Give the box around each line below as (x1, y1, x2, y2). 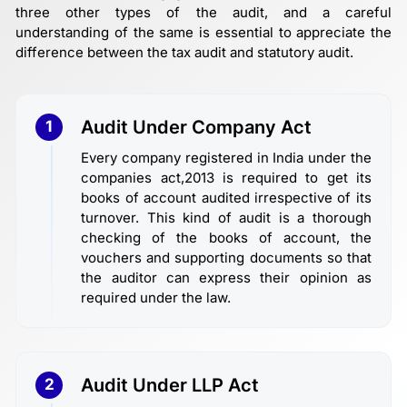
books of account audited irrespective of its (81, 188, 372, 206)
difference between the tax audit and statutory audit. (15, 43, 353, 61)
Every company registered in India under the (81, 148, 372, 166)
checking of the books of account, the (81, 228, 372, 246)
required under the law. (81, 288, 232, 306)
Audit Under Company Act (81, 115, 313, 138)
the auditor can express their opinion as (81, 268, 372, 286)
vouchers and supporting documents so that (81, 248, 372, 266)
